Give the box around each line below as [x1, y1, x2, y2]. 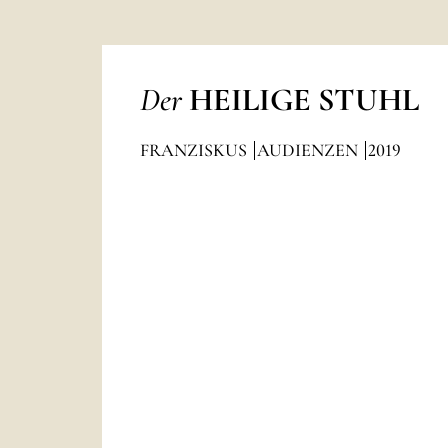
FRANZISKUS [139, 139, 251, 161]
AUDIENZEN [256, 139, 362, 161]
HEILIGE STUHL [188, 80, 419, 119]
